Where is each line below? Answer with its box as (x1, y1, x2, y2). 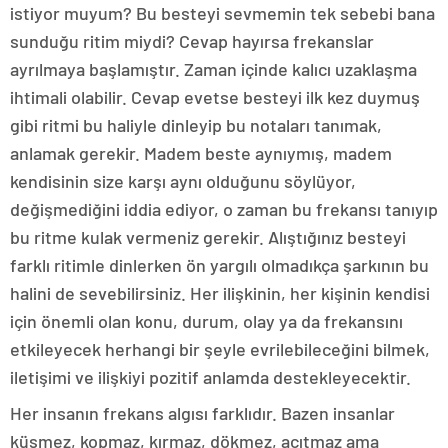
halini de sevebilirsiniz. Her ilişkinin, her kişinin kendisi (10, 282, 430, 304)
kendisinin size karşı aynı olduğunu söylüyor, (10, 170, 356, 192)
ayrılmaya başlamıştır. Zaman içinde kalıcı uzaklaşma (10, 58, 417, 80)
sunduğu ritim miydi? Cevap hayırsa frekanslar (10, 30, 374, 52)
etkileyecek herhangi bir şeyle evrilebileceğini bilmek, (10, 338, 430, 360)
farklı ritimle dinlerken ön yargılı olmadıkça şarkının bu (10, 254, 429, 276)
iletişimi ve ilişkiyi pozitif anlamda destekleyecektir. (10, 366, 411, 388)
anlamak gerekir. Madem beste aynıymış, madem (10, 142, 392, 164)
